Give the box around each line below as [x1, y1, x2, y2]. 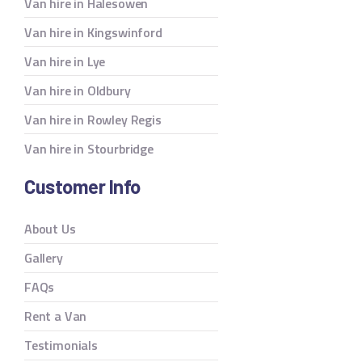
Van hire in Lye [24, 51, 106, 71]
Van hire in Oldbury [24, 80, 131, 100]
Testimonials [24, 335, 98, 356]
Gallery [24, 248, 63, 268]
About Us [24, 219, 76, 239]
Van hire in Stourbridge [24, 138, 154, 158]
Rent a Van [24, 306, 87, 326]
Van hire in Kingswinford [24, 22, 162, 42]
